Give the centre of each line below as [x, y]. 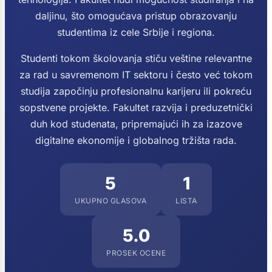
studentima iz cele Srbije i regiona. [136, 32]
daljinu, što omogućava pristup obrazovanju [136, 16]
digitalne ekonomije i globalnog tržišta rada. [136, 140]
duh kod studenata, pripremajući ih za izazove [136, 124]
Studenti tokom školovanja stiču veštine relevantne [136, 58]
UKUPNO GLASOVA [111, 201]
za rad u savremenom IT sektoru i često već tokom [136, 75]
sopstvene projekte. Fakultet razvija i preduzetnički [136, 107]
